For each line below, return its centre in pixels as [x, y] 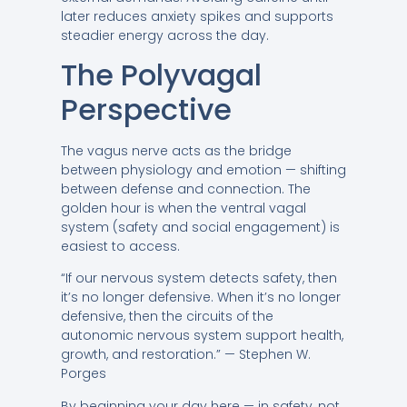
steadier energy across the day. [164, 35]
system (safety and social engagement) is [200, 227]
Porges [83, 374]
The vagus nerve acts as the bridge [176, 150]
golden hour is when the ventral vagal [183, 208]
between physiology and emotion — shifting [203, 169]
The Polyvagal [161, 74]
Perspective [146, 109]
